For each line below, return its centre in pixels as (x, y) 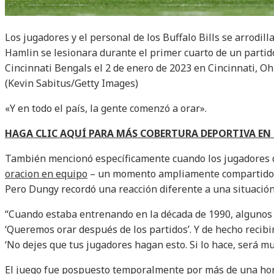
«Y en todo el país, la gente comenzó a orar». (106, 109)
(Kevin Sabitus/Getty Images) (72, 83)
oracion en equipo (46, 174)
